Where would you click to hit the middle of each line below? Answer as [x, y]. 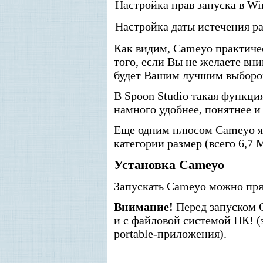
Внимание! [144, 207]
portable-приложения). [170, 234]
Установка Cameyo [169, 165]
